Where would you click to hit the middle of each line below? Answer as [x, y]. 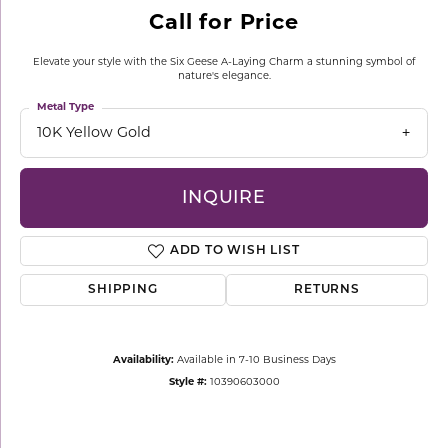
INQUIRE [224, 198]
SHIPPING [123, 290]
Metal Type [65, 107]
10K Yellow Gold [94, 133]
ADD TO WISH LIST [234, 251]
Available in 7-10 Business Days [256, 361]
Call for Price [224, 23]
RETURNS [327, 290]
